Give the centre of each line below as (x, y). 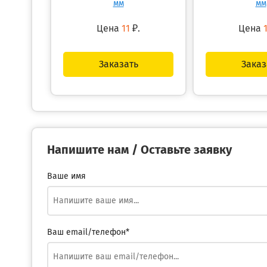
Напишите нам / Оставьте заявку (139, 150)
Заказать (118, 64)
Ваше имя (66, 176)
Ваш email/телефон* (88, 232)
